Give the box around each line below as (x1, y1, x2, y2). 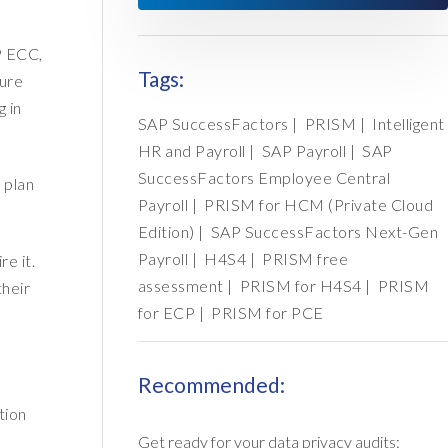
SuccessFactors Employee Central (137, 168, 391, 188)
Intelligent (372, 114, 445, 134)
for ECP (137, 303, 196, 323)
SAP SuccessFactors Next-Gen (210, 222, 439, 242)
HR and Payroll (137, 141, 246, 161)
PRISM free (262, 249, 349, 269)
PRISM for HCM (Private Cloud (204, 195, 434, 215)
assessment (137, 276, 224, 296)
